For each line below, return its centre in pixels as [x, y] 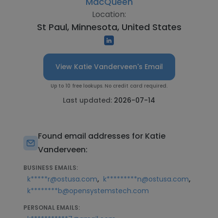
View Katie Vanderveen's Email [109, 67]
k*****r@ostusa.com [62, 179]
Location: [109, 14]
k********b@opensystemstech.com [88, 191]
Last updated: [88, 100]
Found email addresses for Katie [102, 136]
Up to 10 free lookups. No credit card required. [109, 86]
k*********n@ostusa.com [146, 179]
